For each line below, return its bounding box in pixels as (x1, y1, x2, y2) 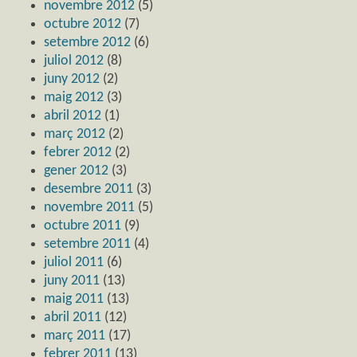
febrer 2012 (44, 144, 112, 160)
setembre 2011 (44, 236, 131, 252)
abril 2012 (44, 108, 101, 124)
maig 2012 (44, 89, 104, 105)
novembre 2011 (44, 199, 135, 215)
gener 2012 (44, 163, 108, 178)
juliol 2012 (44, 53, 104, 69)
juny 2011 (44, 273, 100, 288)
